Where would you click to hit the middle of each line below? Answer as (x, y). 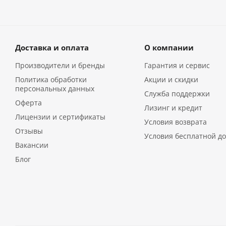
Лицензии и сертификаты (60, 117)
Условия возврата (175, 122)
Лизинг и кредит (173, 108)
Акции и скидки (171, 79)
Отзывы (29, 131)
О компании (169, 47)
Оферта (29, 103)
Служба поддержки (177, 94)
